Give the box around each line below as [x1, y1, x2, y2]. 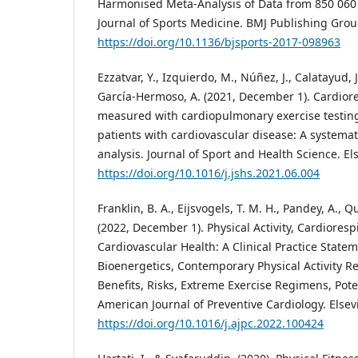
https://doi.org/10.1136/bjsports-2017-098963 [97, 34, 340, 50]
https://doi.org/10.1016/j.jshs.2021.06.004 [97, 165, 320, 181]
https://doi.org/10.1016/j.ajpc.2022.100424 [97, 316, 324, 332]
